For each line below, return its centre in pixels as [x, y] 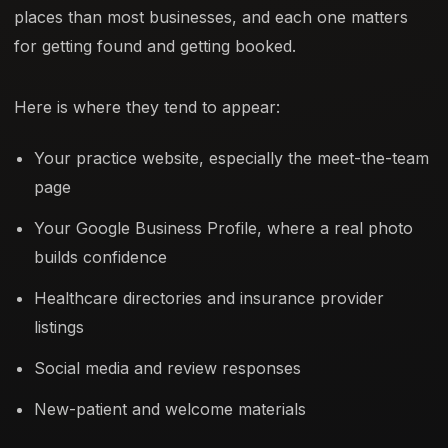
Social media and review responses [167, 368]
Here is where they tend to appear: [147, 106]
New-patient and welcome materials [170, 409]
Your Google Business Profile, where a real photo [223, 228]
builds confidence [100, 257]
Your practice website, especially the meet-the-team [231, 158]
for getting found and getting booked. [155, 45]
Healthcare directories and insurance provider [209, 298]
